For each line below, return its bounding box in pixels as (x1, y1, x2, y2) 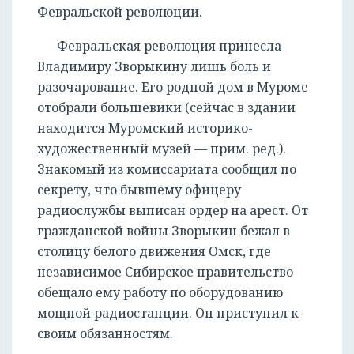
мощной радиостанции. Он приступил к (37, 304, 299, 322)
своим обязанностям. (37, 325, 173, 343)
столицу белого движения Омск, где (37, 243, 271, 261)
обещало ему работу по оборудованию (37, 284, 283, 302)
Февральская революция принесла (57, 37, 281, 55)
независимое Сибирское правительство (37, 263, 293, 281)
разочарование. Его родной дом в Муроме (37, 78, 308, 96)
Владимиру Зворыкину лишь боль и (37, 58, 271, 76)
